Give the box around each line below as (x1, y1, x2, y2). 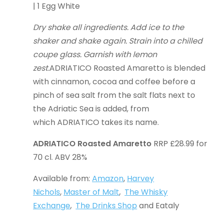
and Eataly (137, 200, 180, 211)
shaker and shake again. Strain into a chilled (33, 35, 203, 46)
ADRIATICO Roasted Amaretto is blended (49, 62, 206, 74)
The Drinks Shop (76, 200, 138, 211)
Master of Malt (63, 186, 120, 198)
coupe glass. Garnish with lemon (33, 49, 157, 60)
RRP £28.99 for (152, 138, 208, 149)
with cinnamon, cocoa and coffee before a (33, 76, 196, 87)
